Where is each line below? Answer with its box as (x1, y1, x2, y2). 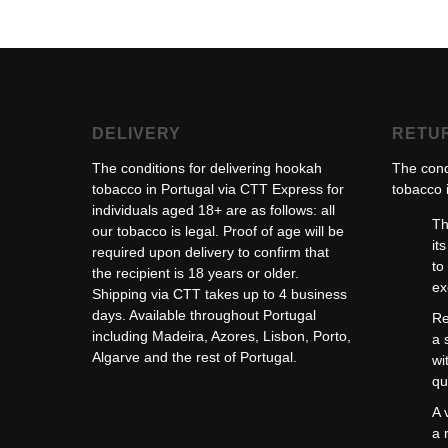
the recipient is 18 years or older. (92, 265, 299, 281)
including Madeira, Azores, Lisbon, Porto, (92, 328, 351, 344)
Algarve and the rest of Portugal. (92, 349, 297, 365)
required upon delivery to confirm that (92, 244, 329, 260)
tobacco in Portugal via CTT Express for (92, 181, 344, 197)
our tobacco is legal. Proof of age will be (92, 223, 344, 239)
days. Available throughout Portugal (92, 307, 316, 323)
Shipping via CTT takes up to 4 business (92, 286, 347, 302)
